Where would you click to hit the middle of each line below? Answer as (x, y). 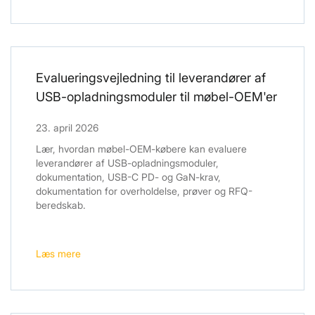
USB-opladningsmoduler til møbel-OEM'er (156, 97)
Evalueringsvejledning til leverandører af (151, 78)
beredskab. (61, 205)
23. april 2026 (67, 128)
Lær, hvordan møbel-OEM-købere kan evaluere (141, 149)
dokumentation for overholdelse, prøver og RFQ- (144, 191)
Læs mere (58, 254)
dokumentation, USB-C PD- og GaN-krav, (128, 177)
